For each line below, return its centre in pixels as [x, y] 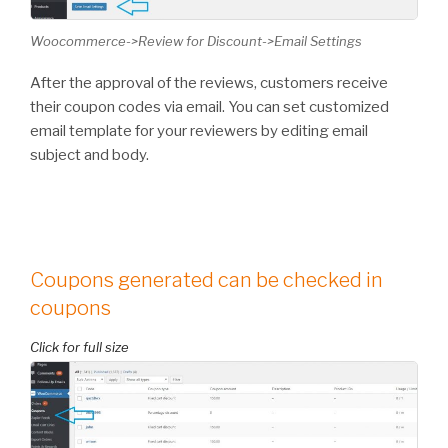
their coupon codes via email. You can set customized [209, 107]
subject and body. [89, 155]
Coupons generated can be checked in [206, 280]
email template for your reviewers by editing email [199, 131]
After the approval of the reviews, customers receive [209, 83]
